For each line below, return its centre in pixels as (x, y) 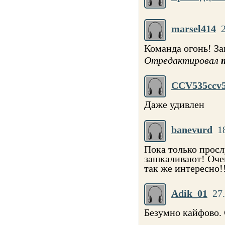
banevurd (192, 130)
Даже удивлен (174, 105)
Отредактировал (183, 60)
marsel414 (194, 29)
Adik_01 (189, 193)
